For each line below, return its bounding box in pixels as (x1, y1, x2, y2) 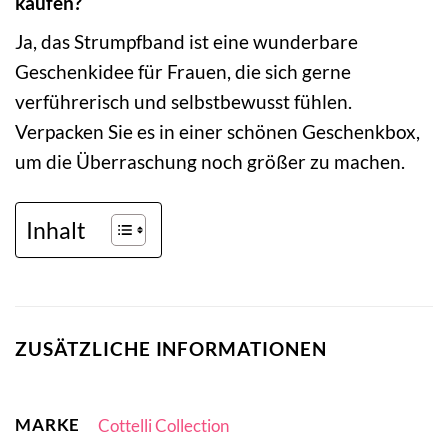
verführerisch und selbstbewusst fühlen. (15, 90, 352, 114)
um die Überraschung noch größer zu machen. (15, 150, 405, 174)
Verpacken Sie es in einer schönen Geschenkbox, (15, 120, 420, 144)
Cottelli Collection (97, 415, 229, 437)
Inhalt (26, 215, 86, 244)
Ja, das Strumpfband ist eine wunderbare (15, 30, 358, 54)
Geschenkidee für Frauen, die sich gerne (15, 60, 351, 84)
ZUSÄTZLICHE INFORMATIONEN (15, 337, 327, 361)
